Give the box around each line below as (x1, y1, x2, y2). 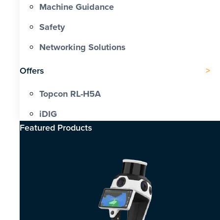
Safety (39, 21, 65, 34)
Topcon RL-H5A (39, 87, 101, 101)
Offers (20, 64, 44, 77)
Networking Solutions (39, 41, 126, 54)
